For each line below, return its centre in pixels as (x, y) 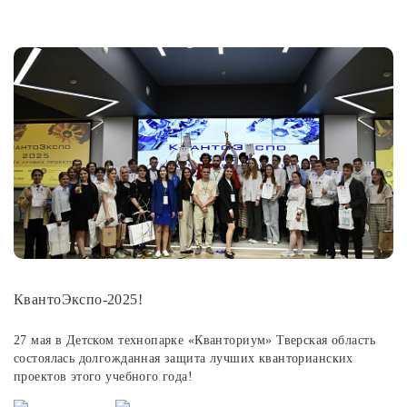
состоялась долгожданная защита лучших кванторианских (184, 358)
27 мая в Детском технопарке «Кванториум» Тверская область (194, 340)
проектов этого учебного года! (104, 376)
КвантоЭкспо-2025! (79, 299)
